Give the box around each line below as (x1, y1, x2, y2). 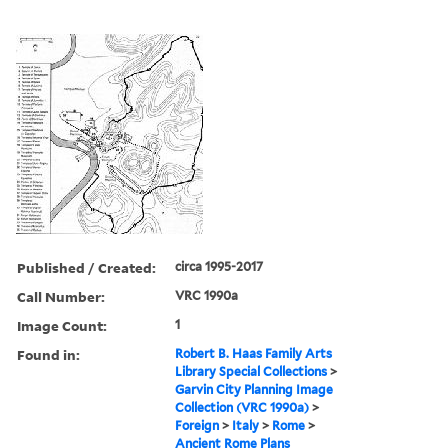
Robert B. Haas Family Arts (175, 345, 333, 361)
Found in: (17, 344, 80, 364)
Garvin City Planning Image (175, 381, 334, 397)
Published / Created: (17, 257, 156, 277)
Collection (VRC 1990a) (175, 399, 310, 415)
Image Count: (17, 315, 107, 335)
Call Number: (17, 286, 105, 306)
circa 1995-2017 (175, 258, 264, 274)
